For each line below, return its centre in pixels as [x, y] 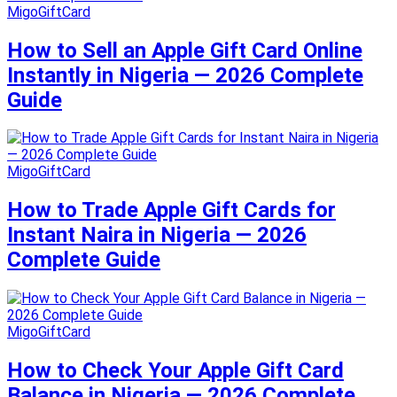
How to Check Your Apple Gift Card [175, 371]
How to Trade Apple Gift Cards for [171, 210]
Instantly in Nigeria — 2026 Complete [185, 75]
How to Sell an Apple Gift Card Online [185, 50]
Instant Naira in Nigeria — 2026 [157, 235]
